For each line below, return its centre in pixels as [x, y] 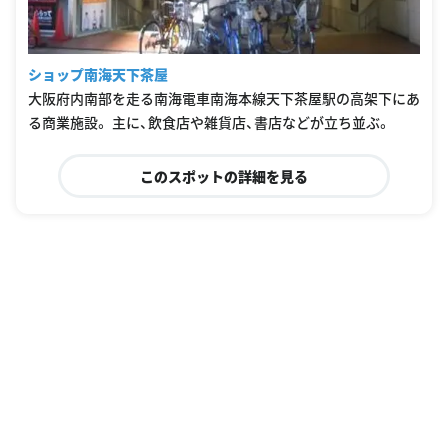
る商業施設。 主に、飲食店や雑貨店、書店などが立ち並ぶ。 [209, 121]
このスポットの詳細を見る [223, 175]
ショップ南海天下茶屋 [98, 73]
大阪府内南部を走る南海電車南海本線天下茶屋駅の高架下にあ [224, 97]
